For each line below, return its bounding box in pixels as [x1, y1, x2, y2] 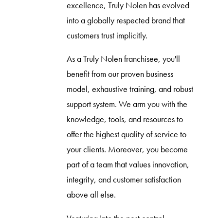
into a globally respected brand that [66, 15, 185, 26]
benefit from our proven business [66, 69, 173, 80]
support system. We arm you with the [66, 99, 187, 110]
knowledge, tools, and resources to [66, 114, 183, 125]
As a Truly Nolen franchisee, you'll [66, 54, 180, 65]
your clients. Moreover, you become [66, 144, 188, 155]
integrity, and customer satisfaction [66, 174, 181, 185]
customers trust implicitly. [66, 30, 147, 41]
